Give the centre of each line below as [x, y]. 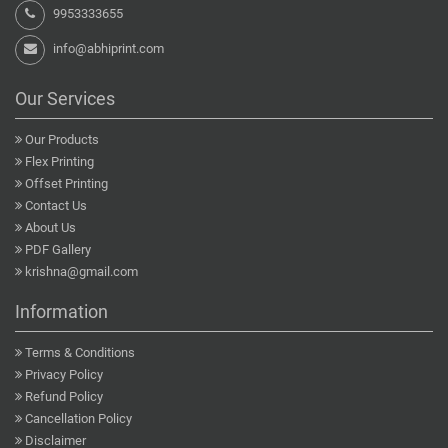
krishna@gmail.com [81, 272]
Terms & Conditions [80, 353]
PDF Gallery [58, 250]
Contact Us [56, 206]
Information [61, 312]
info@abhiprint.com [108, 49]
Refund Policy [64, 397]
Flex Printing [59, 162]
